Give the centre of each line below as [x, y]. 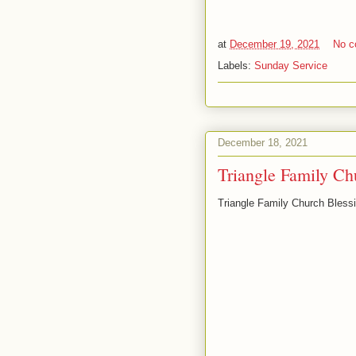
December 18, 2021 [263, 143]
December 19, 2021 [275, 44]
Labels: [236, 65]
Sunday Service [291, 65]
